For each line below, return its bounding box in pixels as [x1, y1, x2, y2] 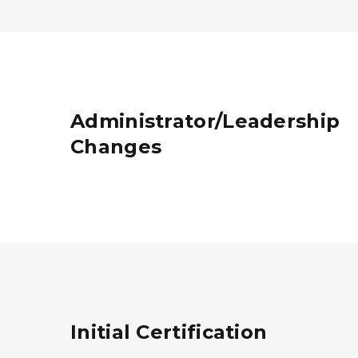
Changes [70, 135, 162, 158]
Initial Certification [70, 320, 268, 344]
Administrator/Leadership [70, 109, 340, 133]
